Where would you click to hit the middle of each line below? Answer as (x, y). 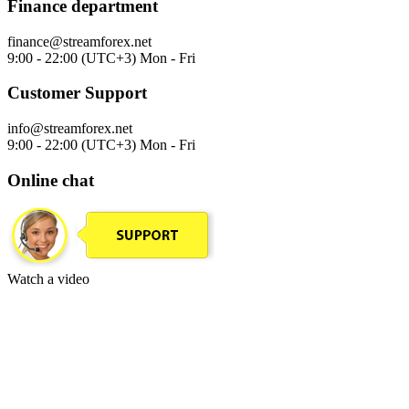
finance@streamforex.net (79, 41)
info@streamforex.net (70, 128)
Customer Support (77, 93)
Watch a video (48, 279)
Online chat (51, 180)
